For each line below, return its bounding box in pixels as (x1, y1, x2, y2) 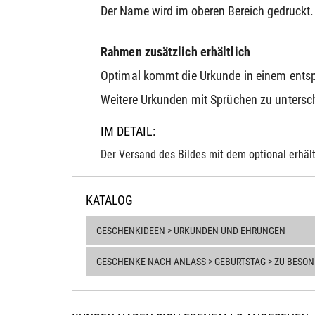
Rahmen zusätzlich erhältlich (101, 44, 250, 59)
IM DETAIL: (101, 124, 155, 139)
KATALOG (86, 193, 133, 207)
